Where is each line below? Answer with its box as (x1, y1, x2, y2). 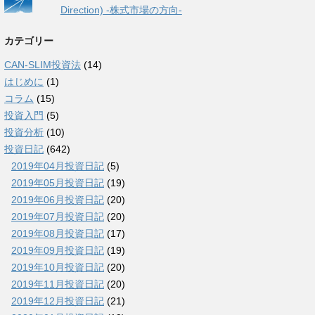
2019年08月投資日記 (11, 228, 104, 239)
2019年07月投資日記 (11, 211, 104, 222)
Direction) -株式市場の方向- (60, 4, 182, 15)
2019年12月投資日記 (11, 295, 104, 307)
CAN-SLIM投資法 (4, 59, 81, 70)
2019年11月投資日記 (11, 278, 104, 290)
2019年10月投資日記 (11, 262, 104, 273)
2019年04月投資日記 (11, 160, 104, 172)
